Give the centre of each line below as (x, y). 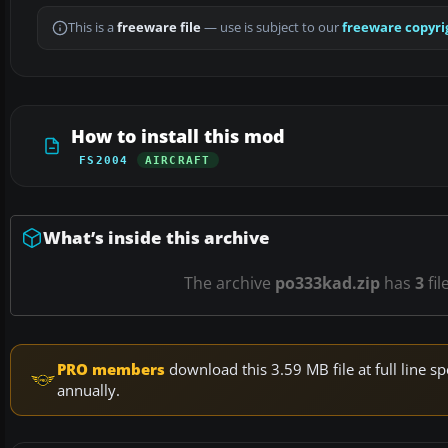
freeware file (159, 28)
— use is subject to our (271, 28)
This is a (92, 28)
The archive (229, 283)
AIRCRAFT (177, 160)
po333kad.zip (327, 283)
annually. (88, 390)
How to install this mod (178, 136)
